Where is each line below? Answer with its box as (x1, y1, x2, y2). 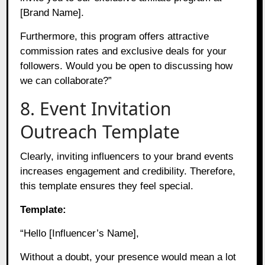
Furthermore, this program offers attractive (20, 30, 209, 42)
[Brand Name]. (20, 7, 85, 18)
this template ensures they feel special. (20, 180, 194, 192)
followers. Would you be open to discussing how (20, 60, 233, 72)
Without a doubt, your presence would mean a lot (20, 251, 237, 263)
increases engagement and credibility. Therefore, (20, 165, 236, 177)
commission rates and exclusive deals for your (20, 45, 227, 57)
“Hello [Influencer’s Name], (20, 227, 140, 239)
